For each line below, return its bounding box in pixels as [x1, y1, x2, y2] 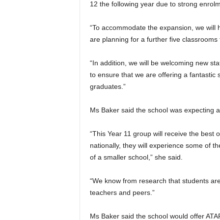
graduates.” [89, 82, 126, 90]
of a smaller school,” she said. [89, 153, 183, 161]
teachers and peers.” [89, 189, 155, 196]
